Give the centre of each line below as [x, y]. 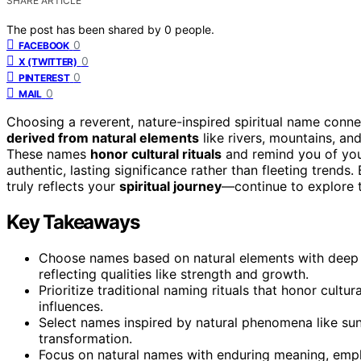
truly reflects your [63, 186]
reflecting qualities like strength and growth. [174, 274]
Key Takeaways [73, 222]
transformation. [85, 338]
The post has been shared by [85, 29]
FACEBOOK [44, 45]
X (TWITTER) [48, 61]
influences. [71, 306]
